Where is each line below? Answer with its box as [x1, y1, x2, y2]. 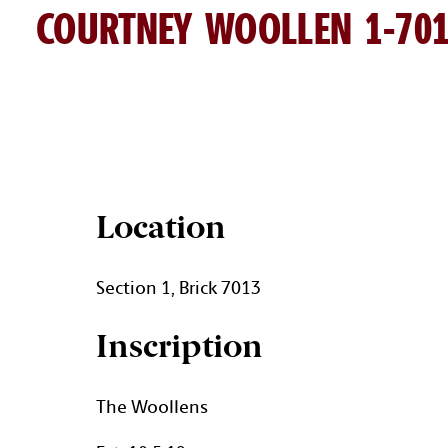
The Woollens [96, 391, 208, 420]
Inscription [96, 327, 263, 366]
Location [96, 208, 226, 247]
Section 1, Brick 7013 [96, 272, 261, 301]
